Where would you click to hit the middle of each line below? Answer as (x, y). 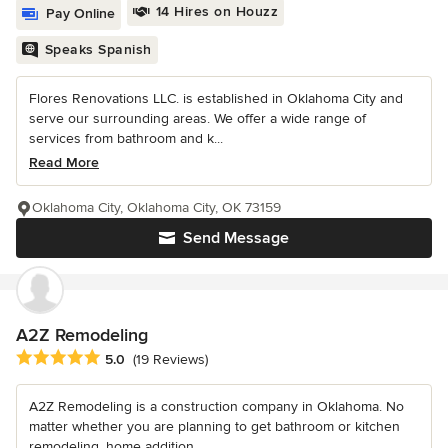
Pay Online (80, 13)
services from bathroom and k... (126, 138)
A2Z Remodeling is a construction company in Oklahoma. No (216, 406)
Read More (64, 162)
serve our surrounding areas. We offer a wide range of (197, 118)
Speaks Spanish (98, 49)
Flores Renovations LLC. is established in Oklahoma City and (216, 98)
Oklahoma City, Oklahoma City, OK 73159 (156, 207)
